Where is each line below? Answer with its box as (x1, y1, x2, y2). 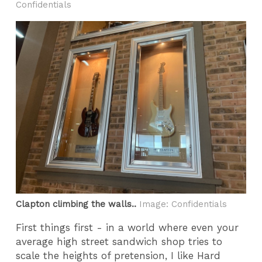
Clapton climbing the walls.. (16, 199, 137, 210)
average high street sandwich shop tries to (16, 235, 223, 247)
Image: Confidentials (136, 199, 227, 210)
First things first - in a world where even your (16, 221, 239, 233)
